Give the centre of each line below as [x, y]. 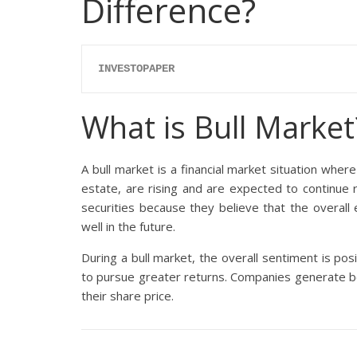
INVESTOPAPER [136, 69]
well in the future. [128, 227]
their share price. [127, 296]
